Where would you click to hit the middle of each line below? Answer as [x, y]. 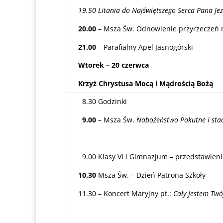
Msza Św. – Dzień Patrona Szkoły [151, 175]
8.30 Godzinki [103, 101]
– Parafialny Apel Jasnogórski [145, 47]
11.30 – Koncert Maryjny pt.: [126, 193]
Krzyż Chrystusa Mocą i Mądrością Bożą [146, 83]
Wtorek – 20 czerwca [113, 65]
